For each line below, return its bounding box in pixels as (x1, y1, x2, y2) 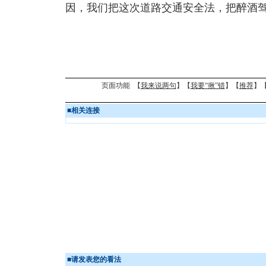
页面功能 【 (101, 81, 141, 90)
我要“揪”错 (190, 81, 225, 90)
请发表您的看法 (71, 255, 121, 264)
